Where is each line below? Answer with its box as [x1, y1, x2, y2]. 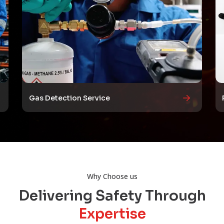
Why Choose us [86, 171, 137, 181]
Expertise [78, 204, 146, 222]
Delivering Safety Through [18, 186, 206, 204]
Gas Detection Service [28, 93, 110, 103]
